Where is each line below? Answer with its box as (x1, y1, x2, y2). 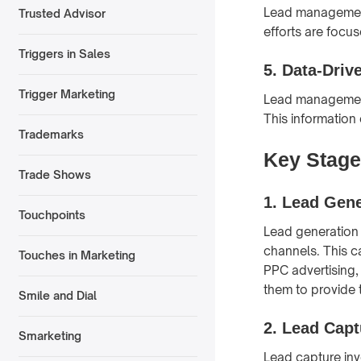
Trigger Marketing (18, 87, 115, 102)
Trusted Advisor (18, 6, 106, 21)
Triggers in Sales (18, 47, 110, 61)
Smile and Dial (18, 288, 97, 303)
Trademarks (18, 127, 84, 142)
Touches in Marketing (18, 248, 135, 263)
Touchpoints (18, 208, 85, 222)
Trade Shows (18, 168, 91, 182)
